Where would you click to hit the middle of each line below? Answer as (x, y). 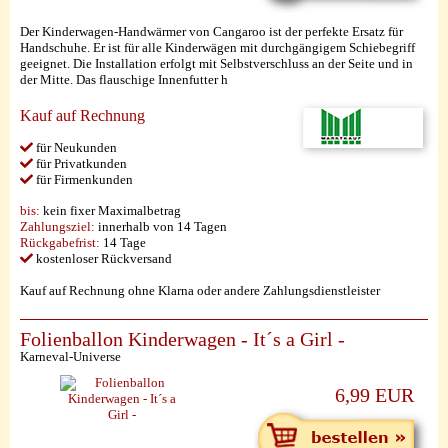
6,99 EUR (374, 395)
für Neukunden (75, 147)
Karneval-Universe (70, 356)
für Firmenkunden (83, 179)
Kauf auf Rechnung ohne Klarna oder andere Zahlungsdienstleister (200, 290)
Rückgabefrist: (60, 242)
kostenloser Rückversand (102, 258)
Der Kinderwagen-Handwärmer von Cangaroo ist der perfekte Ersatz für (211, 31)
